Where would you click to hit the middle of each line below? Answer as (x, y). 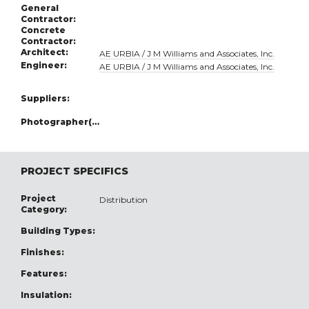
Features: (44, 274)
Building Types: (58, 231)
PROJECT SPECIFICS (74, 171)
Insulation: (46, 295)
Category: (44, 210)
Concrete (43, 30)
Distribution (124, 200)
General (40, 8)
